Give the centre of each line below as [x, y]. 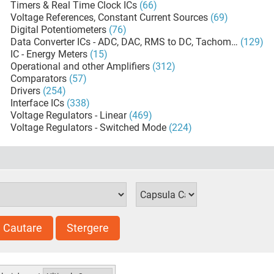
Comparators [39, 79]
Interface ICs [38, 103]
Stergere [88, 228]
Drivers [26, 91]
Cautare [23, 228]
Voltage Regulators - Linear [69, 115]
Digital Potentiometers [59, 30]
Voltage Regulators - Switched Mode [89, 128]
